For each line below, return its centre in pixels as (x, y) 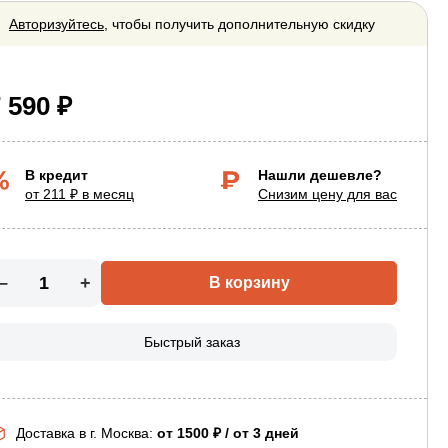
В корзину (249, 282)
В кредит (56, 175)
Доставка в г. (58, 433)
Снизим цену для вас (327, 194)
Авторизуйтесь (56, 24)
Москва (125, 433)
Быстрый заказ (192, 342)
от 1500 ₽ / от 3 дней (228, 433)
